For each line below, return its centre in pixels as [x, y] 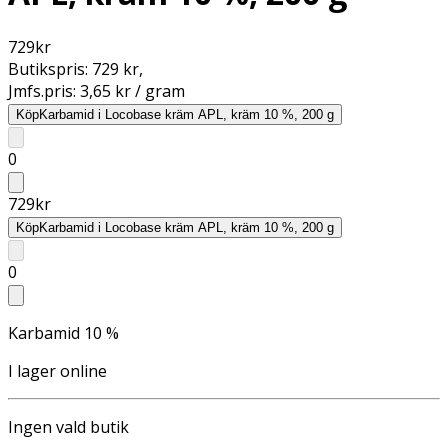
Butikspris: [50, 68]
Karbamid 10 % [63, 332]
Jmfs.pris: [44, 90]
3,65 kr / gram [132, 90]
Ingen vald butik [68, 426]
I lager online [57, 370]
